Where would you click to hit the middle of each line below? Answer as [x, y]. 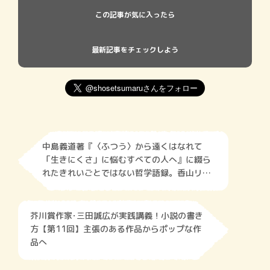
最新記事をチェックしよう [135, 49]
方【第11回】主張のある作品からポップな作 [116, 228]
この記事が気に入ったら [135, 14]
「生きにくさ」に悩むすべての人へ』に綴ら [127, 159]
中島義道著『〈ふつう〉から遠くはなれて [122, 146]
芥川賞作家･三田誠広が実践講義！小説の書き [117, 215]
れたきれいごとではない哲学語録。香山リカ [127, 172]
